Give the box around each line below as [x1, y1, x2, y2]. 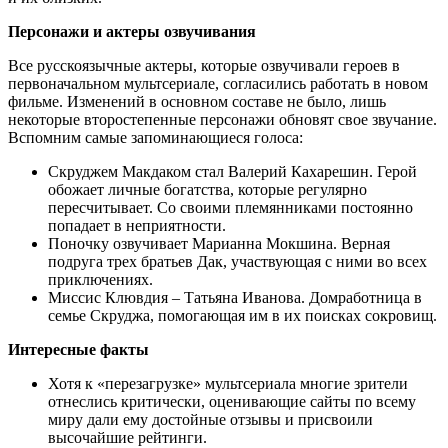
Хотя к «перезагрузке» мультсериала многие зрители [48, 375, 408, 393]
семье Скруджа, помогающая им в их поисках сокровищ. [48, 307, 437, 325]
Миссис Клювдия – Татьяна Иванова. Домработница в [48, 289, 422, 307]
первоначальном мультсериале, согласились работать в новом [8, 75, 428, 93]
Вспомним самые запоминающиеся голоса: [8, 129, 303, 147]
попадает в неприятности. [48, 217, 226, 235]
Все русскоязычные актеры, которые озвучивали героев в [8, 57, 400, 75]
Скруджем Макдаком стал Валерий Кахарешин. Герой [48, 163, 417, 181]
